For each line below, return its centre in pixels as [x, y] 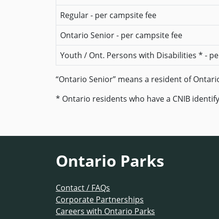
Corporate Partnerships [100, 199]
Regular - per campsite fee [108, 15]
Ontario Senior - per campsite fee [121, 35]
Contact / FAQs [83, 188]
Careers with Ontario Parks [105, 211]
